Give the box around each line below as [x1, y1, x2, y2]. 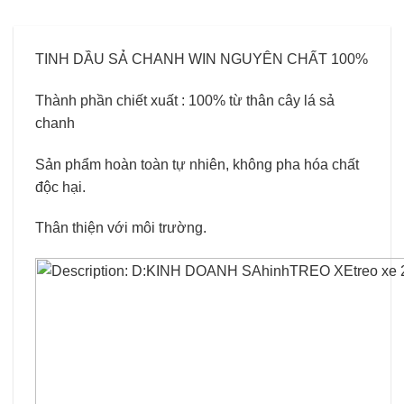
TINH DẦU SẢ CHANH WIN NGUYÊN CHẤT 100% [35, 51, 368, 67]
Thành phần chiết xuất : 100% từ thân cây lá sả [35, 92, 335, 108]
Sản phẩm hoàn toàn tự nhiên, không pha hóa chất [35, 156, 359, 172]
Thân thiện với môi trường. [35, 220, 210, 236]
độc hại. [35, 179, 86, 195]
